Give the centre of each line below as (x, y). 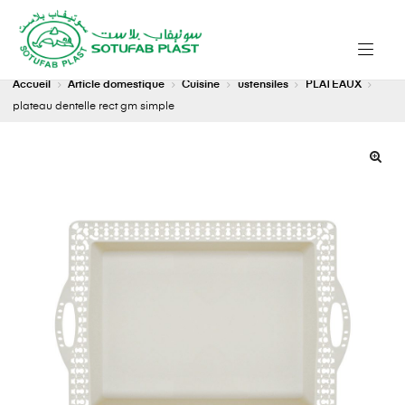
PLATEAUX (333, 85)
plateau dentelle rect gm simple (94, 107)
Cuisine (201, 85)
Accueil (32, 85)
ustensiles (263, 85)
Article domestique (117, 85)
